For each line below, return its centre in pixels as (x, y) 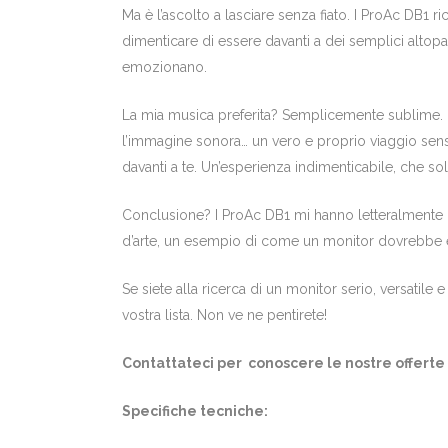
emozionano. (164, 66)
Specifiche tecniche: (195, 410)
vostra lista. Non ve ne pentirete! (224, 314)
